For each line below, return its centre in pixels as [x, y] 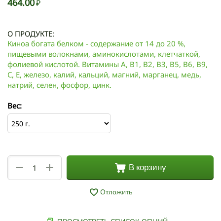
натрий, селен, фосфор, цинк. [59, 85]
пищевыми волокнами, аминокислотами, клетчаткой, [104, 54]
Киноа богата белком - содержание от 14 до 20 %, [96, 43]
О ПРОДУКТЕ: [31, 33]
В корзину [147, 167]
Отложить [116, 192]
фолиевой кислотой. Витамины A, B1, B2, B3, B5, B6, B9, [108, 64]
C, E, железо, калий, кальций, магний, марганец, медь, [104, 74]
